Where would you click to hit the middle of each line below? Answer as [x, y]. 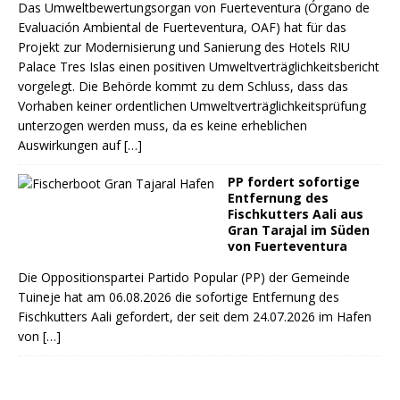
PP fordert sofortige [294, 182]
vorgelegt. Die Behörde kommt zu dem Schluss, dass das [183, 86]
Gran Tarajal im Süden [299, 230]
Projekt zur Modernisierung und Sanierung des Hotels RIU [184, 47]
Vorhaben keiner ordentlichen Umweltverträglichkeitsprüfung [192, 106]
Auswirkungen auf [71, 145]
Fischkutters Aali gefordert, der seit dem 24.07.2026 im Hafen [195, 317]
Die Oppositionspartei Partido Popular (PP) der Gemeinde [184, 277]
